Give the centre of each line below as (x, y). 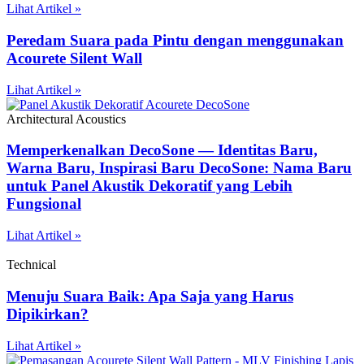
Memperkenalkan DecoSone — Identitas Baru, (162, 150)
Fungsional (44, 204)
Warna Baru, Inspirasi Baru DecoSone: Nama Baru (179, 168)
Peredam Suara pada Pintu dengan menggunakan (175, 40)
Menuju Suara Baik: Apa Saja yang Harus (150, 296)
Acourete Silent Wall (74, 58)
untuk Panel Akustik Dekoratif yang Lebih (149, 186)
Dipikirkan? (48, 314)
